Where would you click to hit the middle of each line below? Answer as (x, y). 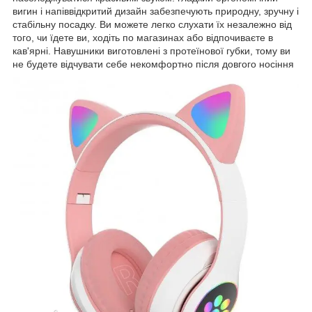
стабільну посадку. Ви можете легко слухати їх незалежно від (152, 24)
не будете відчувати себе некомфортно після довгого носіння (153, 64)
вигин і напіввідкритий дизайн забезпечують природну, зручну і (156, 11)
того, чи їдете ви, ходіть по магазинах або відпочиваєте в (143, 37)
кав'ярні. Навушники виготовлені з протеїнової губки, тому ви (151, 50)
